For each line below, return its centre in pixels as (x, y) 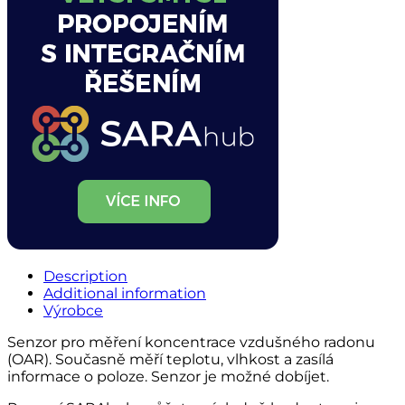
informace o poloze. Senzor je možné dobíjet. (168, 376)
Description (85, 276)
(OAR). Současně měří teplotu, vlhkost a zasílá (170, 359)
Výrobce (73, 310)
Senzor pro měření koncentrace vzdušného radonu (191, 342)
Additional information (125, 293)
